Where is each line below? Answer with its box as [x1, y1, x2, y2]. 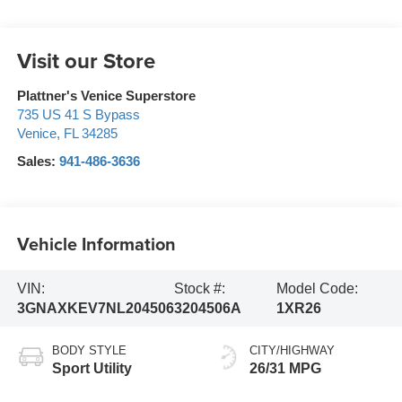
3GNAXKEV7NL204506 [16, 300, 174, 316]
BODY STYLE [51, 344, 127, 358]
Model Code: [276, 280, 359, 296]
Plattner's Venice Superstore [16, 89, 196, 104]
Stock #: [174, 280, 226, 296]
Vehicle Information [16, 230, 176, 257]
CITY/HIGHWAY [249, 344, 335, 358]
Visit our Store [16, 45, 155, 77]
